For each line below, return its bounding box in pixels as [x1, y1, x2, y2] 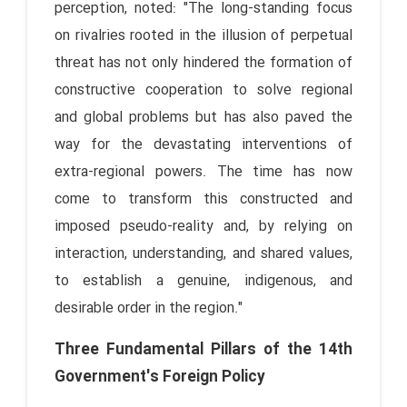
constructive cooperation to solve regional [55, 78, 352, 102]
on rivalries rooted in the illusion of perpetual [55, 24, 352, 47]
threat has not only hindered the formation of [55, 51, 352, 74]
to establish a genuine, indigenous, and [55, 269, 352, 293]
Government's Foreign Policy [55, 364, 265, 390]
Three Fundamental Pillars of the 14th [55, 337, 352, 362]
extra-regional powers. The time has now [55, 160, 352, 184]
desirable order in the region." [55, 296, 243, 320]
